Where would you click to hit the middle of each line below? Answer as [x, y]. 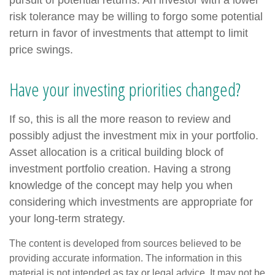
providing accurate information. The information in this [126, 258]
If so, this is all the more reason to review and [120, 119]
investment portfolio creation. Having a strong [120, 169]
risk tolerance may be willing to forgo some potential [136, 17]
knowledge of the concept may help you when [121, 186]
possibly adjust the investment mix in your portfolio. [134, 136]
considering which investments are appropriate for [131, 202]
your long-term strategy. [67, 219]
